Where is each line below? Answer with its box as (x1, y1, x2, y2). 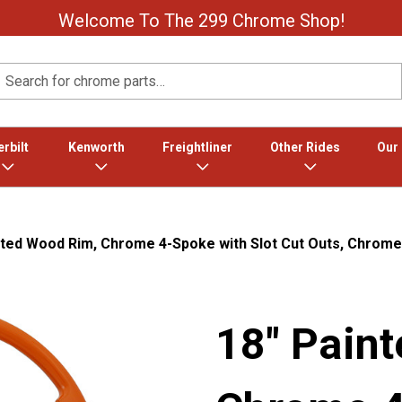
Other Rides (269, 140, 340, 154)
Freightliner (162, 140, 232, 154)
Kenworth (67, 140, 125, 154)
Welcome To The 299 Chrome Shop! (57, 10, 345, 31)
